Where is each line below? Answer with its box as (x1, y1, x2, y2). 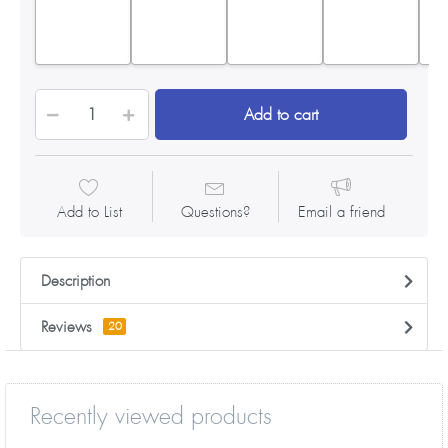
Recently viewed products (30, 400, 272, 431)
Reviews (41, 317, 92, 338)
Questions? (180, 202, 250, 223)
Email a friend (297, 202, 385, 223)
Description (41, 271, 110, 292)
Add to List (56, 202, 122, 223)
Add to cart (243, 104, 318, 125)
